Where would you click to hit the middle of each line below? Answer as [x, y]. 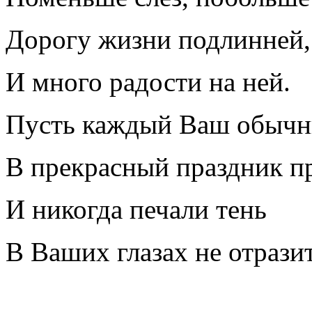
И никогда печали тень [136, 210]
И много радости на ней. [148, 82]
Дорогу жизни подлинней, [158, 40]
